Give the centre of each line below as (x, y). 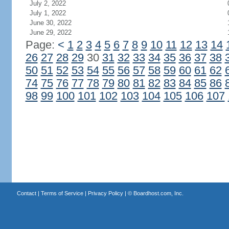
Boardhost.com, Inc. (158, 193)
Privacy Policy (105, 193)
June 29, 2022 (50, 32)
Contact (26, 193)
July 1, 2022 (48, 13)
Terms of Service (62, 193)
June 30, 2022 (50, 23)
